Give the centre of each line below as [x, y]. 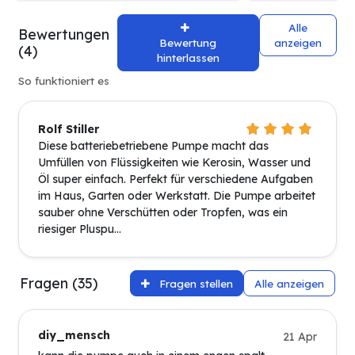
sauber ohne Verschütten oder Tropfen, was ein [163, 212]
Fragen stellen [196, 284]
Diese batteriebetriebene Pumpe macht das [153, 145]
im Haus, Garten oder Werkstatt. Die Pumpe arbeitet [177, 195]
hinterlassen [188, 58]
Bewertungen [64, 34]
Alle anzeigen [290, 284]
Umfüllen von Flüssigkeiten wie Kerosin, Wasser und [174, 162]
